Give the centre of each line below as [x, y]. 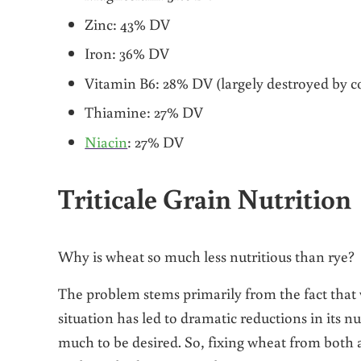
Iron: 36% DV [127, 53]
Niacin [106, 141]
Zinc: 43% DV [128, 23]
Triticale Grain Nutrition [205, 198]
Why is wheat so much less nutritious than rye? [206, 256]
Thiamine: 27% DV [144, 112]
